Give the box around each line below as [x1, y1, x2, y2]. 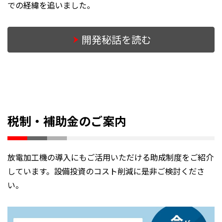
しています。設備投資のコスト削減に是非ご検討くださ [7, 165, 205, 177]
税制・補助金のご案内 [7, 112, 126, 130]
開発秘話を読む [82, 32, 152, 47]
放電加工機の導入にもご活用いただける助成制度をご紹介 [7, 151, 214, 164]
